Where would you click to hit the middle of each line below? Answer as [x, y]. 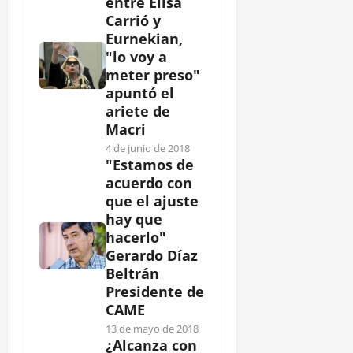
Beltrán [132, 273]
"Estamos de [150, 164]
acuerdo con [149, 182]
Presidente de [155, 291]
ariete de [138, 111]
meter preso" [153, 74]
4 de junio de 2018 [148, 148]
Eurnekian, [144, 38]
